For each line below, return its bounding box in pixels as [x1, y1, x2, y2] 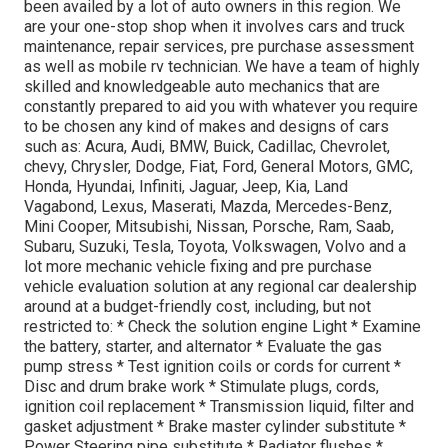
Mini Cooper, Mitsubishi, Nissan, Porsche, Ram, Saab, [24, 216, 394, 236]
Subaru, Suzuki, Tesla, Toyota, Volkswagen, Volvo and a [24, 236, 406, 256]
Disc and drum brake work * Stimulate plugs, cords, [24, 376, 379, 396]
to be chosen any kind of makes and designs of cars [24, 116, 389, 136]
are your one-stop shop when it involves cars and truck [24, 16, 405, 36]
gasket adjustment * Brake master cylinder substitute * [24, 416, 406, 436]
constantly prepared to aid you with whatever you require [24, 96, 418, 116]
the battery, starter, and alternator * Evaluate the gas [24, 336, 382, 356]
